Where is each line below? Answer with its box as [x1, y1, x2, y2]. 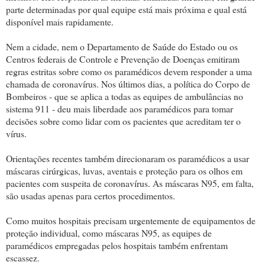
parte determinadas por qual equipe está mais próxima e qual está [6, 2, 247, 15]
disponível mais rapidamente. [6, 15, 114, 28]
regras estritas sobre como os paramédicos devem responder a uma [6, 64, 252, 77]
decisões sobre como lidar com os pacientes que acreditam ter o [6, 114, 241, 127]
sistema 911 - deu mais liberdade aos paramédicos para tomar [6, 102, 233, 115]
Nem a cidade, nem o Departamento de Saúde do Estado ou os [6, 40, 238, 53]
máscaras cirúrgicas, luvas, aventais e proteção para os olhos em [6, 164, 243, 177]
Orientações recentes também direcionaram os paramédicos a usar [6, 151, 249, 164]
